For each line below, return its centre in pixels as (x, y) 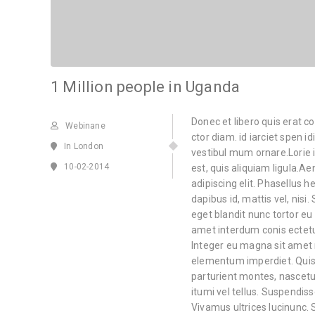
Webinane (85, 126)
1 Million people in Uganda (146, 87)
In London (84, 147)
